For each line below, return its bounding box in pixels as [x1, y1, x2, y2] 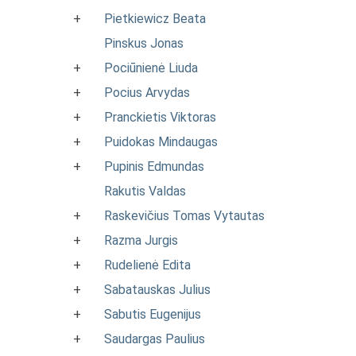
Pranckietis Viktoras [104, 110, 216, 125]
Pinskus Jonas [104, 36, 184, 51]
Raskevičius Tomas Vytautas [104, 208, 265, 223]
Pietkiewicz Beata [104, 11, 206, 26]
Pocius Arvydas [104, 85, 190, 100]
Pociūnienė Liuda [104, 60, 198, 75]
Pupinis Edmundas [104, 159, 204, 174]
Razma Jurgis [104, 233, 178, 248]
